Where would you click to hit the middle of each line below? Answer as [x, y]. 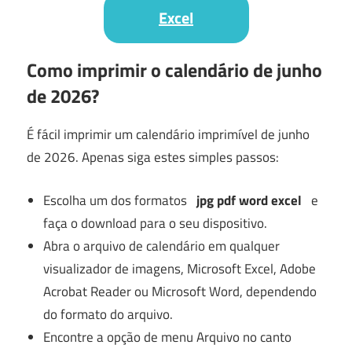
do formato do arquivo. [108, 314]
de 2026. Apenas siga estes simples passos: [153, 158]
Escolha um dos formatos [120, 200]
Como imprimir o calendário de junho [174, 70]
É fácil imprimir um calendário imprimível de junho [168, 135]
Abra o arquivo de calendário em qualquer [162, 246]
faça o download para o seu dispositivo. [156, 223]
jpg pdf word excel [249, 200]
